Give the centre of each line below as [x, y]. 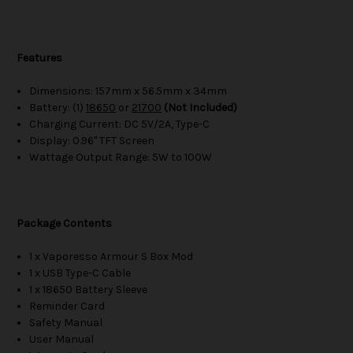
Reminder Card [67, 307]
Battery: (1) [58, 108]
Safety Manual [66, 323]
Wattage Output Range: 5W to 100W [121, 158]
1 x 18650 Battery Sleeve [89, 290]
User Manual [62, 340]
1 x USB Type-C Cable [80, 273]
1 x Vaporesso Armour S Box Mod [111, 257]
